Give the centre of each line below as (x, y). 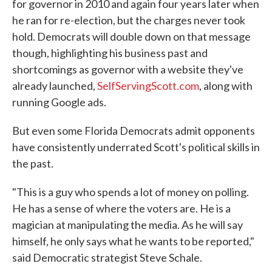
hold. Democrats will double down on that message (131, 37)
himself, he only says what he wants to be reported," (133, 241)
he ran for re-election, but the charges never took (129, 20)
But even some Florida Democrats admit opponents (134, 131)
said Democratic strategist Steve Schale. (107, 258)
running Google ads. (59, 102)
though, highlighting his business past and (110, 53)
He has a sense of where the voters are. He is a (121, 209)
